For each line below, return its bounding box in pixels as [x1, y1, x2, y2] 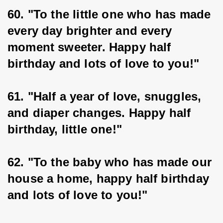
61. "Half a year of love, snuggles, [7, 90, 205, 103]
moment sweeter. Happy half [7, 40, 175, 54]
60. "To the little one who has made [7, 7, 215, 21]
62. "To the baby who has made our [7, 155, 216, 169]
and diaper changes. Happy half [7, 106, 195, 119]
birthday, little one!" [7, 122, 122, 136]
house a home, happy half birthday [7, 172, 213, 185]
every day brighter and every [7, 24, 176, 37]
